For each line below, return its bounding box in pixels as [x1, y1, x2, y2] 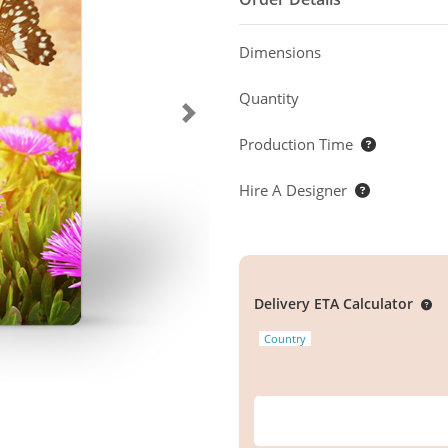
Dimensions [239, 42, 321, 63]
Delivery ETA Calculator [254, 294, 413, 314]
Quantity [239, 88, 299, 109]
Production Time [239, 134, 353, 155]
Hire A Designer [239, 180, 347, 201]
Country [263, 331, 306, 347]
